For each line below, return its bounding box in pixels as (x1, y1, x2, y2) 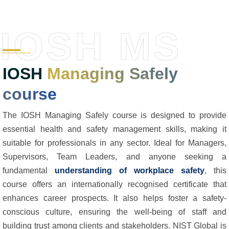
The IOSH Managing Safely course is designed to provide (3, 110, 226, 120)
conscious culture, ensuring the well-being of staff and (3, 207, 226, 216)
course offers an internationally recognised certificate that (3, 179, 226, 189)
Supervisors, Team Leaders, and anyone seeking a (3, 152, 226, 161)
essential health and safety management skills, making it (3, 124, 226, 133)
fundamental (3, 166, 55, 175)
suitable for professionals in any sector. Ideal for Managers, (3, 138, 226, 147)
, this (204, 166, 226, 175)
